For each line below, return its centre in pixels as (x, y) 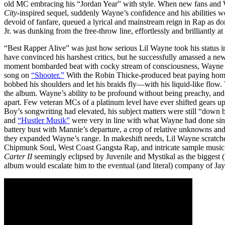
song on (18, 75)
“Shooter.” (48, 75)
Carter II (18, 156)
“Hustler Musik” (44, 120)
